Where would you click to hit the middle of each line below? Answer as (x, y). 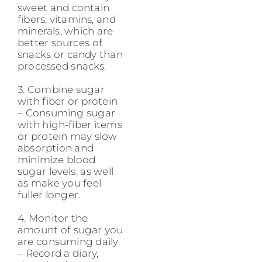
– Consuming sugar (66, 113)
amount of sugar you (70, 230)
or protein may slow (68, 136)
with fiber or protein (68, 101)
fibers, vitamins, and (67, 19)
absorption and (56, 148)
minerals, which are (65, 31)
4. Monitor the (53, 218)
